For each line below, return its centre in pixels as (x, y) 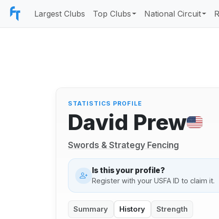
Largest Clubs (60, 14)
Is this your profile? (128, 170)
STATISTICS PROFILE (105, 104)
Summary (91, 209)
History (132, 209)
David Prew (127, 122)
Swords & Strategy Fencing (123, 145)
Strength (172, 209)
